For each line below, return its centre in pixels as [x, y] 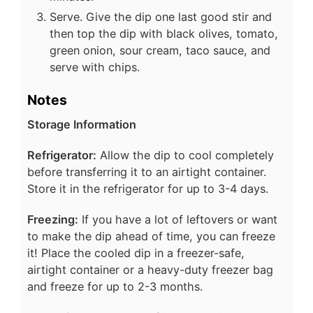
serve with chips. [94, 67]
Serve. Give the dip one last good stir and [160, 16]
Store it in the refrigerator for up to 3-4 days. [147, 188]
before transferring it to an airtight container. [146, 172]
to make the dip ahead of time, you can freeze [151, 236]
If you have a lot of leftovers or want [177, 219]
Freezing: [52, 219]
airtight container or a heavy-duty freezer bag [150, 269]
